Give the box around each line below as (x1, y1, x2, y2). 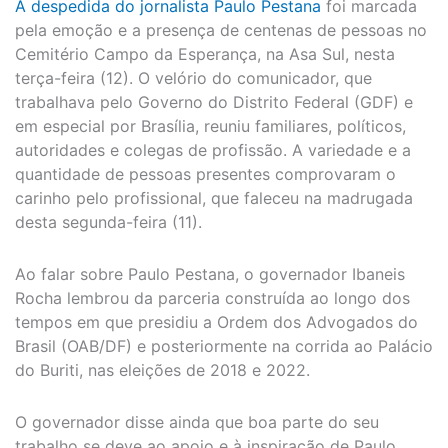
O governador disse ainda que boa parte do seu (15, 412, 379, 433)
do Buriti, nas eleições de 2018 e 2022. (15, 360, 310, 381)
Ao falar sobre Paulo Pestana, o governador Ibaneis (15, 264, 405, 285)
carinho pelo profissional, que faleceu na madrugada (15, 188, 413, 209)
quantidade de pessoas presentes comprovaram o (15, 164, 396, 185)
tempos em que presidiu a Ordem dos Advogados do (15, 312, 418, 333)
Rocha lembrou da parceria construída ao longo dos (15, 288, 410, 309)
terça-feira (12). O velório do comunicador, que (15, 68, 372, 89)
